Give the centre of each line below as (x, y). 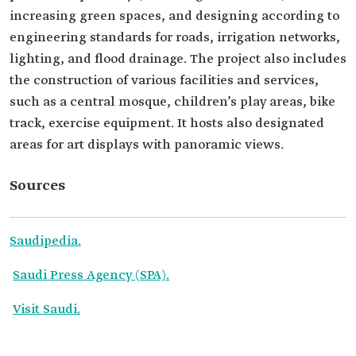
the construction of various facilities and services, (164, 81)
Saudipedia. (45, 241)
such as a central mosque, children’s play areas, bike (172, 102)
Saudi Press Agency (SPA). (91, 275)
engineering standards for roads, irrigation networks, (175, 38)
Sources (37, 186)
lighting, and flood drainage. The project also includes (178, 59)
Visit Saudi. (46, 310)
